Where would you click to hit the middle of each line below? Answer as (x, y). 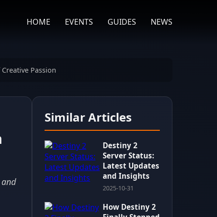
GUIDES (122, 22)
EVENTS (79, 22)
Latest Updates (131, 166)
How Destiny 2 (129, 207)
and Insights (126, 176)
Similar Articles (88, 117)
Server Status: (129, 155)
